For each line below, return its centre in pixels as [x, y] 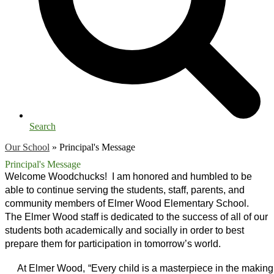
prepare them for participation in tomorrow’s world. [113, 243]
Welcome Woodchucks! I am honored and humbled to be [128, 176]
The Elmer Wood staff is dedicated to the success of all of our [136, 217]
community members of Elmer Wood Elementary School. [128, 203]
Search [43, 126]
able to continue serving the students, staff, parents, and [125, 190]
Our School [27, 147]
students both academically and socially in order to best [124, 230]
